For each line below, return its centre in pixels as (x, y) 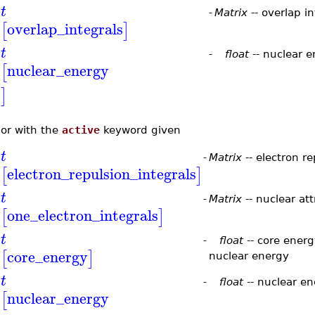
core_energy (47, 257)
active (81, 130)
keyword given (140, 130)
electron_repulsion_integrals (101, 174)
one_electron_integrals (82, 215)
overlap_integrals (65, 29)
